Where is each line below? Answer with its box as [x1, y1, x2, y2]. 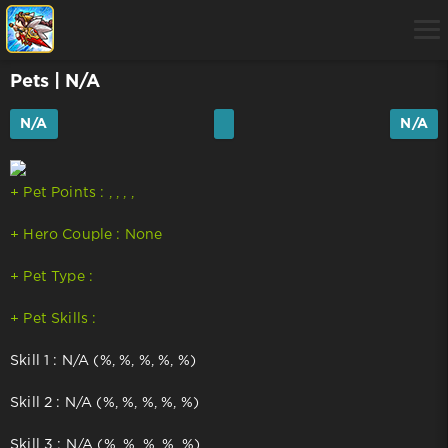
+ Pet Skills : [10, 312, 97, 325]
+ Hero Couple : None [10, 228, 163, 241]
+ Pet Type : [10, 270, 94, 283]
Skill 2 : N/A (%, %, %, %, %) [10, 396, 199, 409]
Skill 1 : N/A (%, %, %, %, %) [10, 354, 196, 367]
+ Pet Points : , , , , [10, 186, 134, 199]
